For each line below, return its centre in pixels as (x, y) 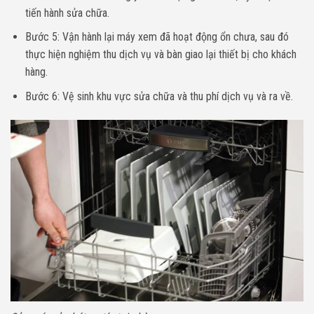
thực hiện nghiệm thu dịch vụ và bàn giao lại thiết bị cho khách (161, 55)
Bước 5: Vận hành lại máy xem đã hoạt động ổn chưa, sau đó (157, 37)
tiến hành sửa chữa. (67, 13)
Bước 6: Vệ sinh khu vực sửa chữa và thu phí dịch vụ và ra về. (159, 96)
